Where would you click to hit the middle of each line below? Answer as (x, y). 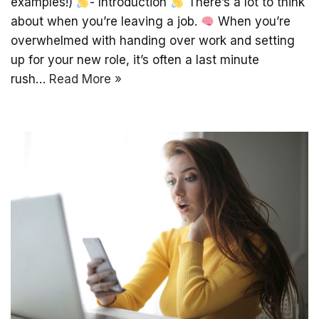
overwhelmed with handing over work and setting (153, 41)
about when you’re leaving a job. (106, 22)
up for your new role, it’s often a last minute (135, 60)
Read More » (85, 79)
